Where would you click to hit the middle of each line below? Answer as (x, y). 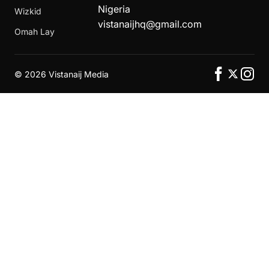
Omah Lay (35, 32)
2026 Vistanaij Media (65, 74)
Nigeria (114, 9)
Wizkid (28, 11)
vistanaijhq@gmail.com (150, 24)
